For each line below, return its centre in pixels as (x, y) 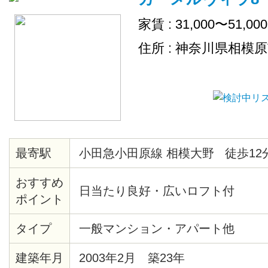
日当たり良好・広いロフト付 (157, 191)
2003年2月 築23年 (132, 258)
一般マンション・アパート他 (157, 229)
